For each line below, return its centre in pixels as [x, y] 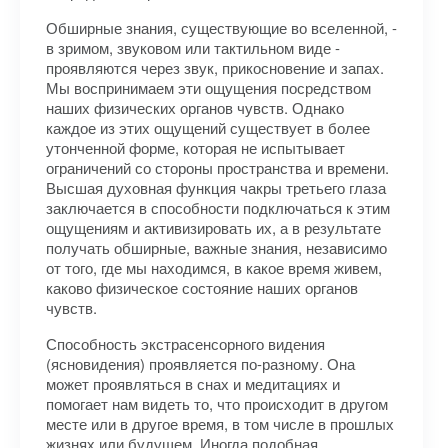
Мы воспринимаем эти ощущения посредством [208, 87]
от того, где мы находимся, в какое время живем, [214, 267]
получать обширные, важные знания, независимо [216, 247]
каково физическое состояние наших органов [202, 287]
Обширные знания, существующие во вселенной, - [221, 27]
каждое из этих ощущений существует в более [208, 127]
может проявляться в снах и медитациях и [193, 383]
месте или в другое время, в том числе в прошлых [220, 423]
